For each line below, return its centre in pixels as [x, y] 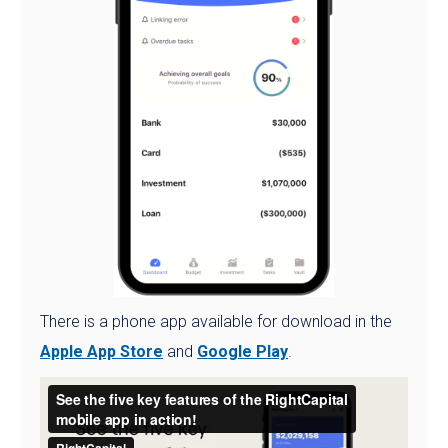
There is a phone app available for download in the [216, 322]
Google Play [242, 352]
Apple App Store [101, 352]
